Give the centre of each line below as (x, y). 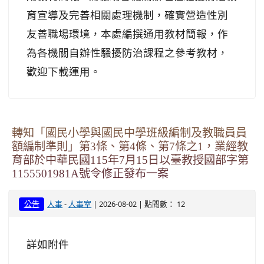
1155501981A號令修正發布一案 (90, 174)
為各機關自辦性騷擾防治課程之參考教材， (127, 52)
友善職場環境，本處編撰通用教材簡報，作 (127, 34)
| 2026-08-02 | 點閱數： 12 (138, 204)
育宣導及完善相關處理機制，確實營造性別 (127, 15)
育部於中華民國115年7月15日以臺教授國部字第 (130, 160)
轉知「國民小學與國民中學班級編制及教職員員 (129, 133)
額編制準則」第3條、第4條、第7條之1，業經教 (130, 146)
